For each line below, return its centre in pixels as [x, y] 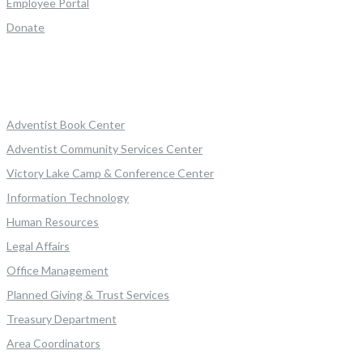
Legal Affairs [38, 246]
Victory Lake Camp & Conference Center [110, 173]
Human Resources [53, 222]
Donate [26, 27]
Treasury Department [62, 319]
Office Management [58, 270]
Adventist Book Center [66, 124]
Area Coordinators [53, 343]
